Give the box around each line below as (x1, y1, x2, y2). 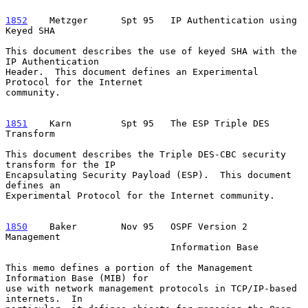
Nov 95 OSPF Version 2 (88, 221, 247, 232)
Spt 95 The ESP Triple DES (82, 118, 269, 129)
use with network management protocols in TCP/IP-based (5, 283, 297, 294)
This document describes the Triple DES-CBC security (5, 148, 286, 159)
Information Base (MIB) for (5, 272, 148, 283)
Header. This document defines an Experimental (5, 66, 258, 77)
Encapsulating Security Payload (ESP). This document (5, 169, 291, 180)
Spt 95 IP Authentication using (99, 14, 297, 25)
